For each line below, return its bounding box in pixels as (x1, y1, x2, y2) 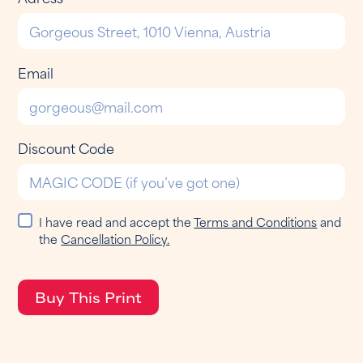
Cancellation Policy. (61, 228, 170, 248)
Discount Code (18, 136, 115, 158)
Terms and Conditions (194, 211, 318, 231)
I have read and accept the (39, 211, 194, 231)
